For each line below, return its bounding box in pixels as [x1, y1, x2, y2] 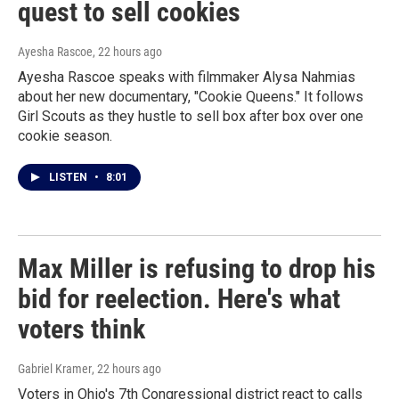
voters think [18, 313, 145, 345]
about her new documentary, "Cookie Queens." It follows [18, 88, 363, 105]
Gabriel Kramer [18, 362, 92, 376]
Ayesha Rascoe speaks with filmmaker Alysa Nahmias [18, 69, 355, 85]
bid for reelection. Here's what [18, 283, 340, 314]
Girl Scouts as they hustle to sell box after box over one [18, 108, 363, 125]
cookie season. [18, 127, 112, 144]
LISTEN [49, 171, 90, 183]
